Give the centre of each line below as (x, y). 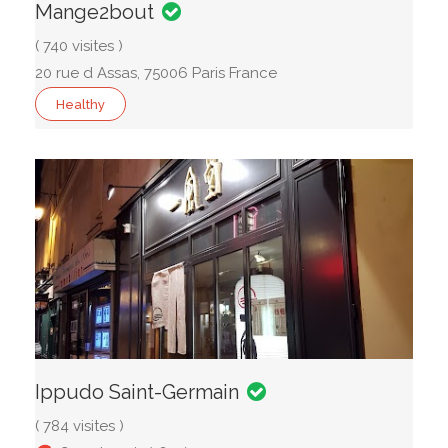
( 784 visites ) (79, 426)
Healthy (80, 104)
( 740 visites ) (79, 46)
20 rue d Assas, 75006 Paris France (156, 73)
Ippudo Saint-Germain (137, 392)
